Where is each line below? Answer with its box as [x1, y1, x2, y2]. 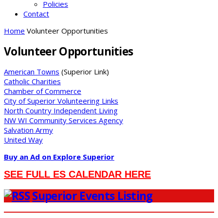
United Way [4, 135, 43, 145]
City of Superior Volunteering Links [4, 96, 118, 106]
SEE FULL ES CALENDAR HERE [4, 169, 151, 180]
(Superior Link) [59, 67, 109, 77]
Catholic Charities [4, 76, 61, 87]
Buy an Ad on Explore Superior [4, 152, 114, 162]
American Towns [4, 67, 59, 77]
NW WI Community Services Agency [4, 115, 123, 126]
